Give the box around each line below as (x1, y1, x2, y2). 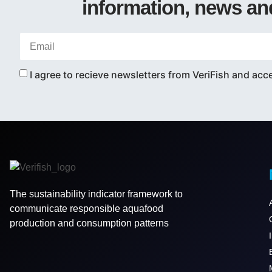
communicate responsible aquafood (10, 203, 163, 214)
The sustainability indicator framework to (10, 188, 183, 199)
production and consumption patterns (10, 217, 169, 228)
